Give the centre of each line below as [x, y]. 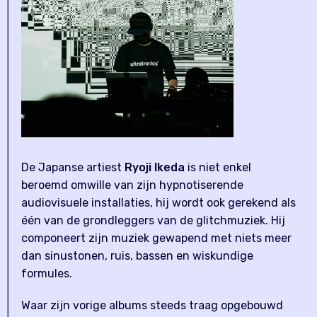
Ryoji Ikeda [155, 168]
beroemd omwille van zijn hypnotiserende [132, 185]
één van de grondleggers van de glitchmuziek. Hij [153, 221]
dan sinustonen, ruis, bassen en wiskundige [137, 256]
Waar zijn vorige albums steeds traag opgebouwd [152, 306]
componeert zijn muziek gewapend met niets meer [156, 238]
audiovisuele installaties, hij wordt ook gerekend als [158, 203]
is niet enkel [218, 168]
